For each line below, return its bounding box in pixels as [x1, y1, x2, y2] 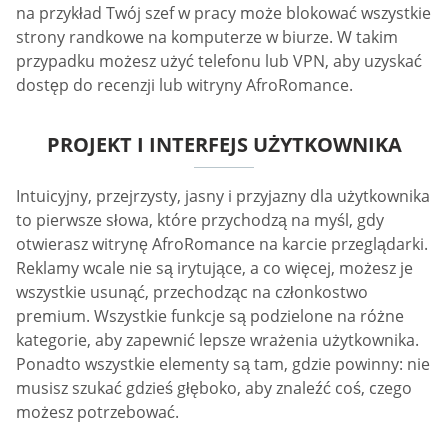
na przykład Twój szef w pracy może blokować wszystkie [16, 2, 431, 24]
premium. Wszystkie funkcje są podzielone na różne [16, 305, 404, 327]
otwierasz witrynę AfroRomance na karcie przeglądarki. [16, 233, 428, 255]
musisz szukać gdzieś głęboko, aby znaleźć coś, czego [16, 377, 412, 399]
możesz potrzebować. [16, 401, 179, 423]
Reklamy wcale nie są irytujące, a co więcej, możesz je [16, 257, 413, 279]
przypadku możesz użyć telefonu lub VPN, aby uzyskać [16, 50, 422, 72]
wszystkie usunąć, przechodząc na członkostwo [16, 281, 368, 303]
